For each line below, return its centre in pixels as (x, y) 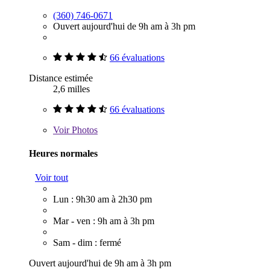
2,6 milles (71, 89)
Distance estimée (61, 78)
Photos (83, 130)
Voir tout (52, 177)
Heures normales (63, 154)
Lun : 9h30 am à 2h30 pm (102, 199)
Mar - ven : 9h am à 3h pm (104, 221)
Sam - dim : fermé (87, 242)
